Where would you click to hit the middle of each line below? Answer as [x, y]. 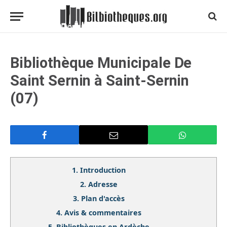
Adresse [103, 184]
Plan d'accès [103, 198]
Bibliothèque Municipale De [101, 63]
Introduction [103, 170]
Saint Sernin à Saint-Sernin [100, 81]
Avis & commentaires [103, 213]
